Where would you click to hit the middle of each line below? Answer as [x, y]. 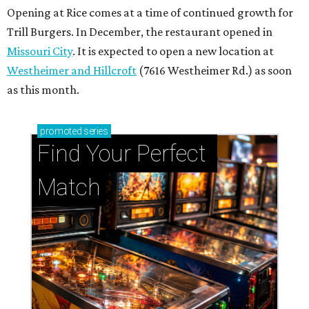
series [95, 131]
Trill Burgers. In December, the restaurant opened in [140, 32]
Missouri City [40, 51]
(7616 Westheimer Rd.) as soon [214, 71]
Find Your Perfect [122, 154]
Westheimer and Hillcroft [72, 71]
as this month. [43, 90]
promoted [61, 131]
